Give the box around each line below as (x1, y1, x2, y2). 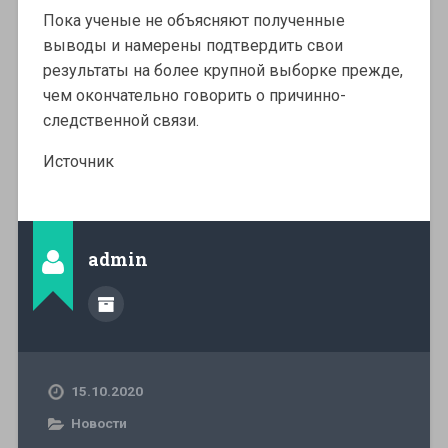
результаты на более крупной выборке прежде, (42, 61, 403, 81)
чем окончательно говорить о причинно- (42, 86, 346, 106)
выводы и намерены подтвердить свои (42, 36, 343, 56)
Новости (70, 415, 127, 432)
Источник (42, 152, 114, 172)
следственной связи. (42, 111, 199, 131)
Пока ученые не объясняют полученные (42, 11, 345, 31)
